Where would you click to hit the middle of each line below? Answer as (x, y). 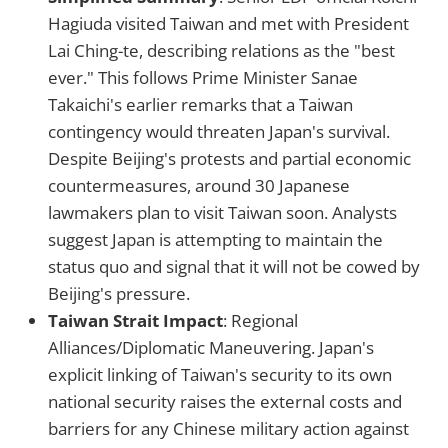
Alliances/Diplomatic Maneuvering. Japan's (211, 347)
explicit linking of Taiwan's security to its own (220, 374)
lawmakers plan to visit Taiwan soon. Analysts (222, 212)
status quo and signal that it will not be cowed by (234, 266)
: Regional (260, 320)
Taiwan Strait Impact (135, 320)
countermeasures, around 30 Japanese (199, 185)
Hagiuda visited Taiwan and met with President (228, 23)
